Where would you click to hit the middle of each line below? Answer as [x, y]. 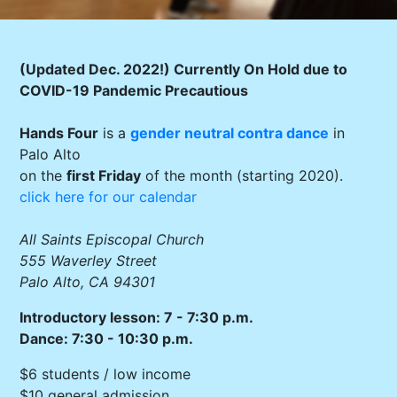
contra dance [284, 133]
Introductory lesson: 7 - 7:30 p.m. [137, 317]
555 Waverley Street [89, 261]
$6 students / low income [105, 374]
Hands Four [59, 133]
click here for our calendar [109, 197]
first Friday [104, 175]
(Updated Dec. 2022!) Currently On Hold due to [184, 69]
